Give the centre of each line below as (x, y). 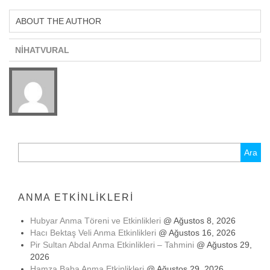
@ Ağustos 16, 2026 (196, 233)
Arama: (32, 148)
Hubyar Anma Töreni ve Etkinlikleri (96, 221)
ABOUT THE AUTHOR (58, 21)
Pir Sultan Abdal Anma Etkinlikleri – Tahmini (112, 245)
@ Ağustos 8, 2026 (198, 221)
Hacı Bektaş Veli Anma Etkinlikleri (93, 233)
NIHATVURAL (42, 50)
